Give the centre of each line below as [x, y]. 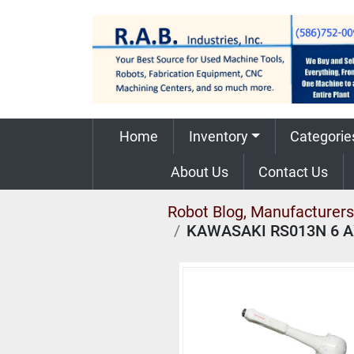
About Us [205, 172]
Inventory [220, 136]
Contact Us [298, 172]
